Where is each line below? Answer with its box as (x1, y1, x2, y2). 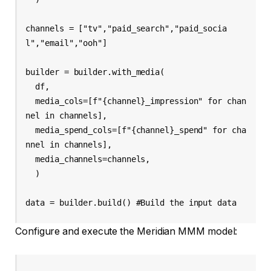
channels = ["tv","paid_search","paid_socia (25, 23, 227, 33)
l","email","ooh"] (25, 38, 112, 48)
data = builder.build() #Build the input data (25, 197, 237, 207)
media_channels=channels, (25, 154, 36, 164)
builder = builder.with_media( (25, 67, 169, 77)
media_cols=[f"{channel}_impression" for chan (25, 96, 36, 106)
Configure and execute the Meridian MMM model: (15, 226, 238, 238)
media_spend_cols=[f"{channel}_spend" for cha (25, 125, 36, 135)
